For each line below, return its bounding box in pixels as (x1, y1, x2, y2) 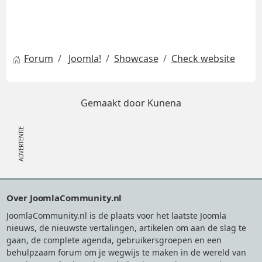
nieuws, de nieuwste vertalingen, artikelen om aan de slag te (6, 222, 246, 233)
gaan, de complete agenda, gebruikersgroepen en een (6, 234, 222, 246)
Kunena (147, 96, 181, 109)
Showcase (113, 51, 158, 65)
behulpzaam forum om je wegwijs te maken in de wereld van (6, 246, 246, 258)
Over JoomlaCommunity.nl (6, 192, 122, 204)
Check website (171, 51, 235, 65)
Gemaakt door (81, 96, 147, 109)
